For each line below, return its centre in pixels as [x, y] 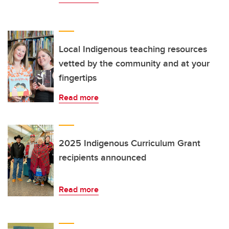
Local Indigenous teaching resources [133, 49]
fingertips [78, 78]
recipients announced [102, 158]
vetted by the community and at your [134, 64]
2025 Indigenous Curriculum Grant [130, 143]
